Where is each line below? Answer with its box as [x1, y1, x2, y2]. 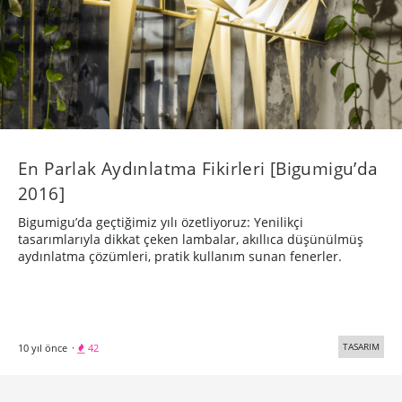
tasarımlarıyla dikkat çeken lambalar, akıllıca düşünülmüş [18, 230, 363, 248]
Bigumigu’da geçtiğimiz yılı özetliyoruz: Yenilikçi [18, 213, 303, 231]
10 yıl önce [18, 340, 67, 354]
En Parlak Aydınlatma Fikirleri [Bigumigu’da [18, 155, 379, 180]
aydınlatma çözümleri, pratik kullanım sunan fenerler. [18, 247, 342, 265]
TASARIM [343, 339, 380, 353]
